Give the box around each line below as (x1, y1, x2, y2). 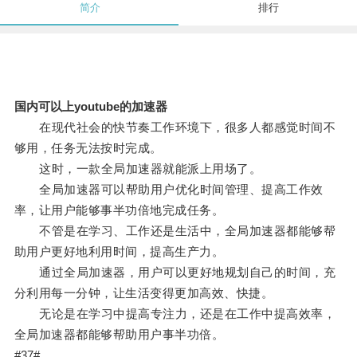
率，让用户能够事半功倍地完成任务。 (14, 203, 225, 218)
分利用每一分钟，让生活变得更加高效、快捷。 (14, 286, 274, 300)
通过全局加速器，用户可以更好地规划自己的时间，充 (14, 265, 336, 280)
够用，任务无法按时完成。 (14, 141, 163, 155)
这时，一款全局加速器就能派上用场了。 (14, 162, 262, 176)
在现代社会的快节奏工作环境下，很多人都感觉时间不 (14, 120, 336, 135)
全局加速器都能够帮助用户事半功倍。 (14, 328, 225, 342)
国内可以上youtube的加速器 (14, 100, 167, 114)
